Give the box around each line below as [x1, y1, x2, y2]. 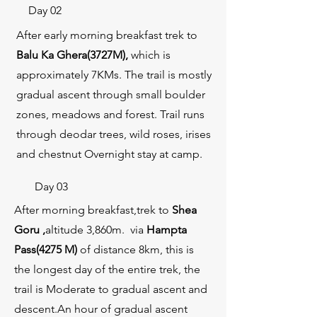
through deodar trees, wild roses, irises [16, 127, 211, 141]
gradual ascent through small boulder [16, 88, 205, 101]
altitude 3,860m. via [45, 223, 146, 236]
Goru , [14, 223, 45, 236]
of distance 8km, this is [80, 243, 194, 256]
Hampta [146, 223, 187, 236]
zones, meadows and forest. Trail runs [16, 108, 204, 121]
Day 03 [35, 180, 68, 193]
